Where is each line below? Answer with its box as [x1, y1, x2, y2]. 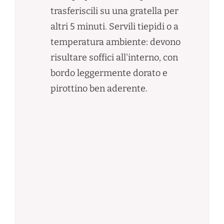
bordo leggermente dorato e [50, 67, 167, 78]
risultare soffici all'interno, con [50, 51, 178, 63]
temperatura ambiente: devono [50, 36, 180, 47]
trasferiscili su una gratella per [50, 5, 178, 16]
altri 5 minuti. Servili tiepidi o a [50, 20, 178, 32]
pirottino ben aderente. [50, 82, 147, 94]
